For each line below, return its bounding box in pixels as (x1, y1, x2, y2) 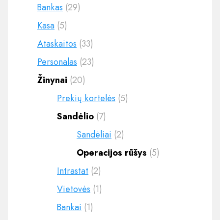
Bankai (57, 201, 82, 214)
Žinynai (37, 74, 67, 86)
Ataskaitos (37, 37, 77, 50)
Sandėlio (57, 110, 94, 123)
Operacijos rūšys (77, 146, 147, 159)
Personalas (37, 55, 77, 68)
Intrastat (57, 165, 88, 177)
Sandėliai (77, 128, 111, 141)
